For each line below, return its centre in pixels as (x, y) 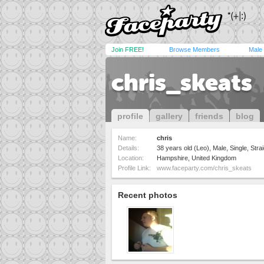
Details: (128, 148)
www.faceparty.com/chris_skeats (204, 168)
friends (209, 116)
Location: (131, 158)
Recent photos (148, 195)
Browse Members (194, 49)
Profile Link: (134, 168)
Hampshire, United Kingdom (197, 158)
